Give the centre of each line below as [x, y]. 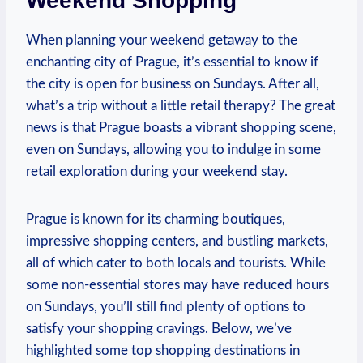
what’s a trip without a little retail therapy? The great [181, 106]
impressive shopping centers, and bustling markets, [177, 241]
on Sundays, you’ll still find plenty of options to [166, 307]
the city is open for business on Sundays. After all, [173, 84]
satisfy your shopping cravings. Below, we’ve [159, 329]
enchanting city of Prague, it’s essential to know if [172, 62]
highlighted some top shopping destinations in [163, 351]
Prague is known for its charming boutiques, [156, 220]
